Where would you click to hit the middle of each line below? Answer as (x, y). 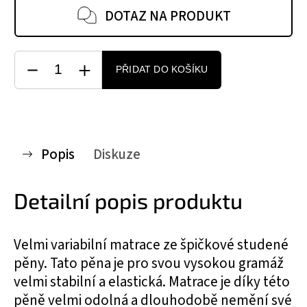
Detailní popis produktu (128, 200)
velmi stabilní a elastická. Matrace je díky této (152, 282)
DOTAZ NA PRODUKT (168, 16)
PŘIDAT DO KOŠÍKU (162, 70)
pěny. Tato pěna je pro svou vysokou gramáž (149, 263)
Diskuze (117, 154)
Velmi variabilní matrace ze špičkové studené (151, 245)
